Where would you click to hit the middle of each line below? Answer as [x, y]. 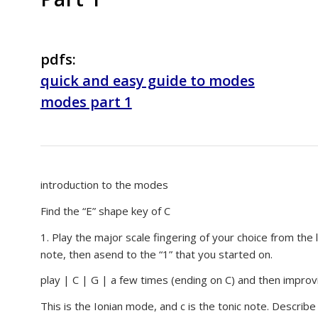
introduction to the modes [104, 185]
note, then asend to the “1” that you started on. [156, 254]
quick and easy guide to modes [147, 81]
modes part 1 [86, 102]
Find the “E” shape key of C [105, 210]
